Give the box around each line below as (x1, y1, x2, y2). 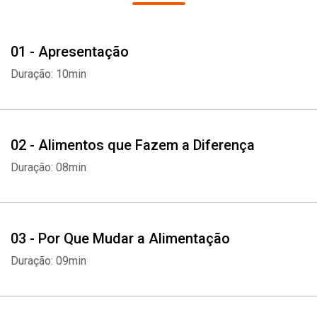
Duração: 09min (11, 254, 86, 267)
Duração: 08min (11, 161, 86, 174)
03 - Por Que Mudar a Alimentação (11, 230, 230, 247)
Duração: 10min (11, 67, 86, 81)
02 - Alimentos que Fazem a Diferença (11, 137, 255, 154)
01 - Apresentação (11, 43, 129, 60)
